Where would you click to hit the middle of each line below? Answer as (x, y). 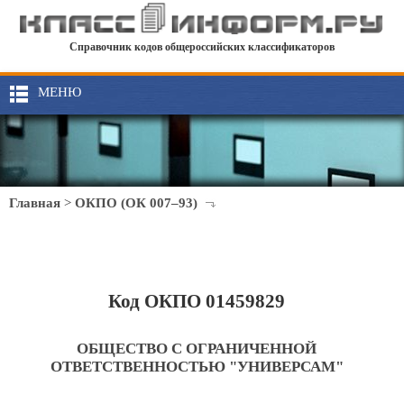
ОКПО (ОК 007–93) (136, 203)
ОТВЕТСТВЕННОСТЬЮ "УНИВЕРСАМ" (197, 367)
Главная (35, 203)
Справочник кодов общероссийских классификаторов (202, 47)
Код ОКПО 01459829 (197, 301)
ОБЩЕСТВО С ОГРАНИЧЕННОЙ (197, 349)
